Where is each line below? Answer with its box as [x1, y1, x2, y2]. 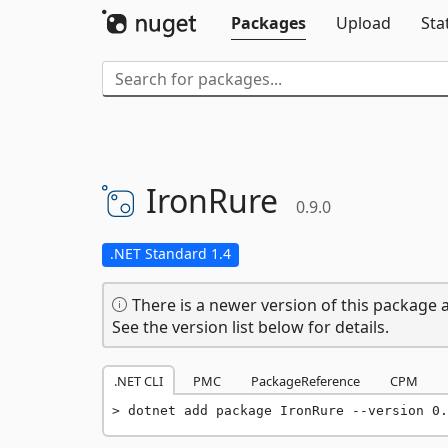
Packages [231, 12, 306, 34]
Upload [336, 12, 391, 34]
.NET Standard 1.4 [110, 244, 231, 263]
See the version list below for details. [112, 316, 389, 338]
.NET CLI [114, 372, 163, 390]
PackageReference [251, 372, 360, 390]
